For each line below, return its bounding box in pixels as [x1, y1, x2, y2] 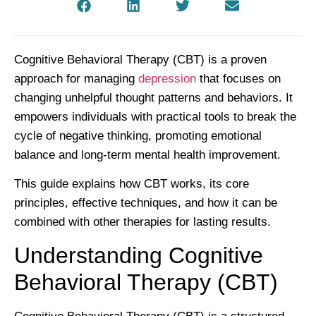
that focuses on [196, 72, 281, 85]
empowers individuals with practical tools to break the [14, 110, 296, 123]
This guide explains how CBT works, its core [14, 177, 249, 191]
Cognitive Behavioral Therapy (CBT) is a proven [14, 53, 267, 66]
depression [138, 72, 196, 85]
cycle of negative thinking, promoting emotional [14, 129, 262, 142]
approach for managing [14, 72, 138, 85]
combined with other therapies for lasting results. [14, 215, 271, 229]
